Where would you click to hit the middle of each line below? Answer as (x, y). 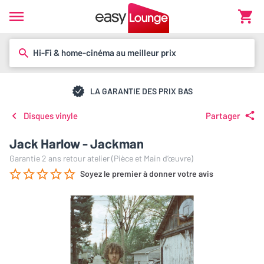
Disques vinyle (51, 115)
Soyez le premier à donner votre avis (147, 174)
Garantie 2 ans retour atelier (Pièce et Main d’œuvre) (101, 158)
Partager (223, 115)
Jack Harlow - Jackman (77, 143)
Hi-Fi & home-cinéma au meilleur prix (105, 52)
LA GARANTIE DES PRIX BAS (141, 91)
